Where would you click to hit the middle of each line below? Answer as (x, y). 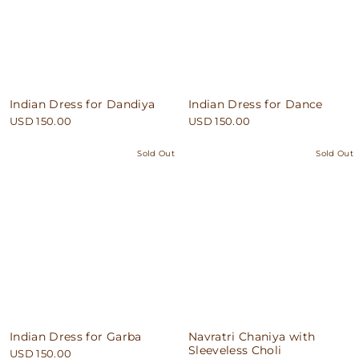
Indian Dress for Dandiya (83, 104)
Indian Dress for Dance (256, 104)
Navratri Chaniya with (252, 336)
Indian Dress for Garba (76, 336)
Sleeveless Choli (235, 350)
